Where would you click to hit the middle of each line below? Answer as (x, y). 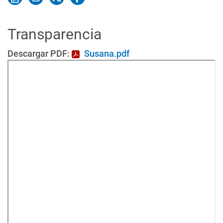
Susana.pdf (107, 54)
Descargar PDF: (39, 54)
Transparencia (55, 34)
